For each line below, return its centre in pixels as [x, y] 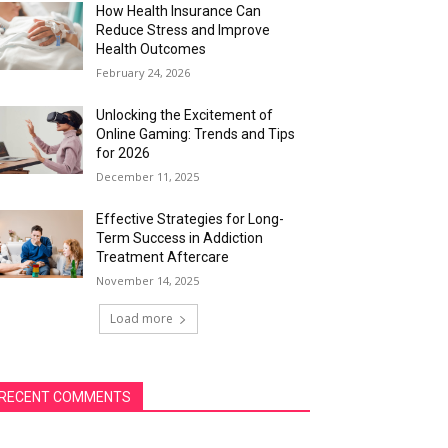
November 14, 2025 [148, 281]
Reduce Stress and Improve [183, 30]
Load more [141, 319]
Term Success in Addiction [180, 238]
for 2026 [123, 153]
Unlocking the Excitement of [185, 115]
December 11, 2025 [148, 177]
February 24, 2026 [143, 73]
